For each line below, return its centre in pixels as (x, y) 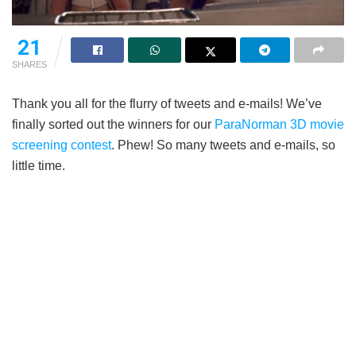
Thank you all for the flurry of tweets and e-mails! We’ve (167, 104)
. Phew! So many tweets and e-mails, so (223, 145)
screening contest (62, 145)
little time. (39, 166)
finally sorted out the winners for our (113, 125)
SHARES (29, 65)
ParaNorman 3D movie (279, 125)
